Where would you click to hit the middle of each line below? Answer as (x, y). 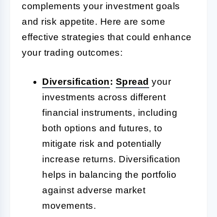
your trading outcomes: (72, 52)
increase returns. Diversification (111, 159)
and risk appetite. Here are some (93, 21)
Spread (132, 81)
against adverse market (94, 190)
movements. (69, 205)
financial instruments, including (110, 112)
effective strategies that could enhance (107, 37)
